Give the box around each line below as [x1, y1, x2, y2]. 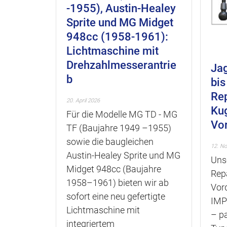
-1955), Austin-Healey [66, 2, 176, 15]
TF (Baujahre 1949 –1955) [66, 123, 171, 133]
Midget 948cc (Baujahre [66, 164, 161, 174]
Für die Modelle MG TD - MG [66, 109, 177, 120]
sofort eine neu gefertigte [66, 191, 165, 202]
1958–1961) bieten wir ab [66, 177, 169, 188]
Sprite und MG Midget [66, 16, 173, 29]
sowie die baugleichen [66, 136, 154, 147]
